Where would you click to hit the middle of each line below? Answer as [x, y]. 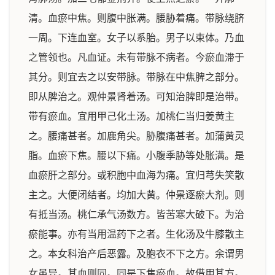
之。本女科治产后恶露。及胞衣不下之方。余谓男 [136, 254]
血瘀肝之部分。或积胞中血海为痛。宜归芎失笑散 [136, 175]
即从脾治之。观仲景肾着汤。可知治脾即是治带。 [136, 97]
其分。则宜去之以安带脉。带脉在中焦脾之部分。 [136, 77]
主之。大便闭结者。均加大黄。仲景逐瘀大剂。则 [136, 195]
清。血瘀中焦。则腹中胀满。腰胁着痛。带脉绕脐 [136, 18]
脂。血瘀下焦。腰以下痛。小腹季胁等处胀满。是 [136, 156]
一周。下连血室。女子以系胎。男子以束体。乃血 [136, 38]
